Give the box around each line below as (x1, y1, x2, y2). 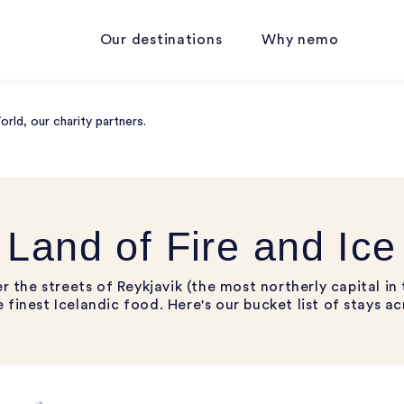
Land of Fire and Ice (7, 224, 397, 270)
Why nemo (262, 32, 339, 47)
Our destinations (99, 32, 223, 47)
